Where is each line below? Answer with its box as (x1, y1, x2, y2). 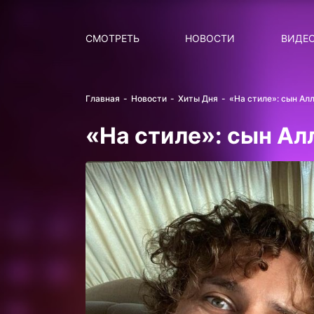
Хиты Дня (178, 93, 218, 104)
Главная (86, 93, 120, 104)
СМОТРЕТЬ (86, 32, 139, 44)
